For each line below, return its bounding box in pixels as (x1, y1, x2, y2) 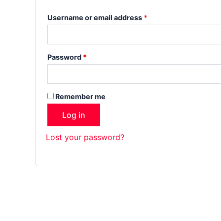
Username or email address (47, 13, 144, 22)
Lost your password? (46, 132, 124, 142)
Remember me (55, 92, 106, 101)
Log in (62, 110, 85, 120)
